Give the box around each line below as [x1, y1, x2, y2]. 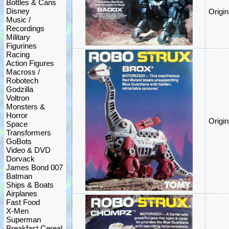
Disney [6, 7, 30, 15]
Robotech [6, 76, 38, 85]
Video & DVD [6, 146, 51, 154]
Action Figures [6, 59, 54, 67]
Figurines [6, 41, 37, 50]
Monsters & [6, 102, 45, 111]
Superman [6, 215, 41, 224]
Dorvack [6, 154, 35, 163]
